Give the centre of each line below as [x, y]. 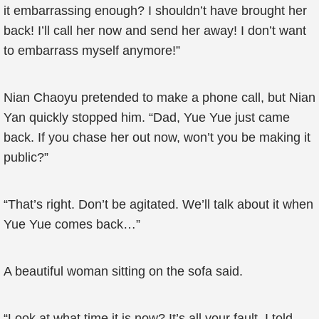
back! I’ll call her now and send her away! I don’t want [155, 31]
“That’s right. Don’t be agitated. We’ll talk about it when [158, 204]
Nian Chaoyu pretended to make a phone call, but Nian [159, 98]
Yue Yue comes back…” [72, 224]
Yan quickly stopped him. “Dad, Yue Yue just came [147, 117]
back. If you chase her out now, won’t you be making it [157, 137]
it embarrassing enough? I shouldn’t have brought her [155, 11]
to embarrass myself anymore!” [92, 51]
